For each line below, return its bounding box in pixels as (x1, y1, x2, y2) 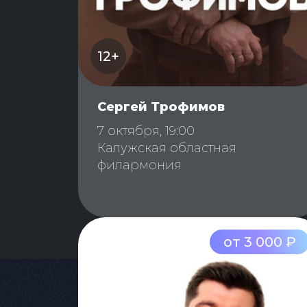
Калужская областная (97, 140, 236, 156)
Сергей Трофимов (97, 99, 225, 115)
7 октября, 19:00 (97, 123, 195, 139)
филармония (97, 158, 182, 173)
